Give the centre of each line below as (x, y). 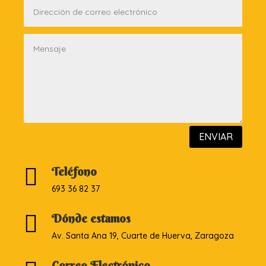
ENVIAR (216, 137)
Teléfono (74, 171)
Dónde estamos (91, 218)
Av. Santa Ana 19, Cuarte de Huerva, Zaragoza (143, 236)
